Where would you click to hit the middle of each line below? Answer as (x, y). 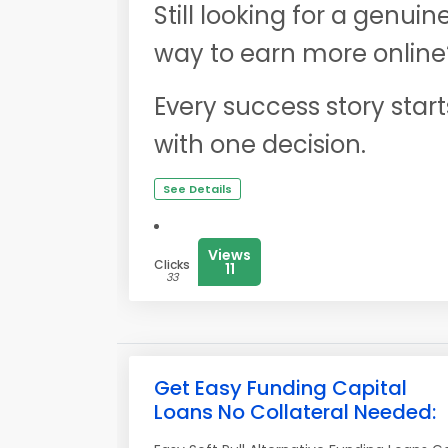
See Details (197, 189)
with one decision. (260, 144)
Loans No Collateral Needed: (295, 412)
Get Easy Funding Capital (280, 388)
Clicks (172, 264)
